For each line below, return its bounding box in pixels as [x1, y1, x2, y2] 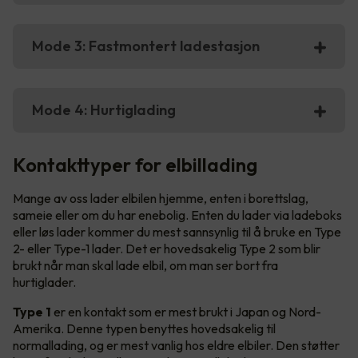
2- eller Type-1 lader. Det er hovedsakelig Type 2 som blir [13, 241, 320, 257]
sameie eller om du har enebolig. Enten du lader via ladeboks [13, 207, 342, 224]
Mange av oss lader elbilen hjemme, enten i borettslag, [13, 190, 308, 207]
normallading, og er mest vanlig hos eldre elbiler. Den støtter [13, 337, 340, 354]
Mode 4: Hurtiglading [32, 101, 176, 120]
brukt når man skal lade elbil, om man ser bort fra [13, 257, 278, 274]
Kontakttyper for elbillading [13, 153, 261, 177]
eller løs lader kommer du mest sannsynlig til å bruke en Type [13, 224, 341, 241]
